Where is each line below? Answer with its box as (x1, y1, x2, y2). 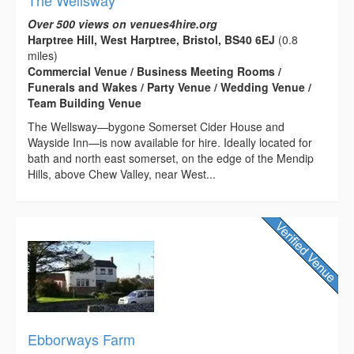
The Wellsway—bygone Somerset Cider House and (28, 118, 284, 134)
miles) (28, 47, 58, 63)
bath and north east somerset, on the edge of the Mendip (28, 149, 314, 166)
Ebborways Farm (28, 328, 135, 349)
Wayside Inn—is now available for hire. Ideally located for (28, 134, 312, 150)
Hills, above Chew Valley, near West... (28, 165, 216, 182)
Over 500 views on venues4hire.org (28, 15, 217, 32)
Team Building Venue (28, 94, 141, 111)
